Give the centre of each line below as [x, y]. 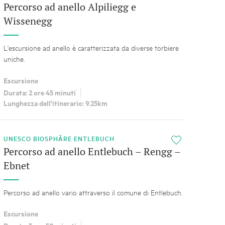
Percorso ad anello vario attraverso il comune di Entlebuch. [93, 192]
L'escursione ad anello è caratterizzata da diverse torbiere [91, 48]
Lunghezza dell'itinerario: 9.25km [55, 102]
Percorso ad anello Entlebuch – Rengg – [92, 151]
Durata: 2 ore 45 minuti [39, 92]
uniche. [14, 59]
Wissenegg [28, 21]
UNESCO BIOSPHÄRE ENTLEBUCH [61, 138]
